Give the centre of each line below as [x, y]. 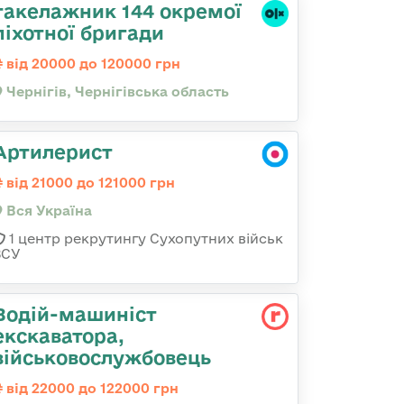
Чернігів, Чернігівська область [116, 92]
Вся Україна [47, 211]
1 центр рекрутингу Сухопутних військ [144, 239]
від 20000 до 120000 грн [92, 64]
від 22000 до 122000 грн [91, 388]
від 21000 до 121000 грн [89, 183]
